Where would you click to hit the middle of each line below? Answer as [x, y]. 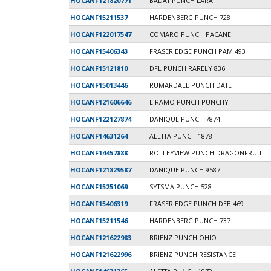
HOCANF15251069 [99, 187]
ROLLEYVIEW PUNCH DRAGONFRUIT [206, 153]
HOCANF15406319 [99, 204]
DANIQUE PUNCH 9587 [185, 170]
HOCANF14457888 [99, 153]
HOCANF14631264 [99, 136]
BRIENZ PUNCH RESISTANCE [193, 255]
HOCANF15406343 [99, 51]
